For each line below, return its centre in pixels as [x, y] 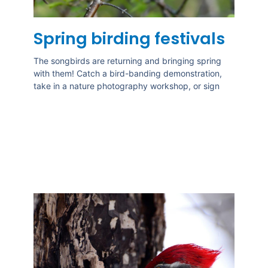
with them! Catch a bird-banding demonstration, [127, 74]
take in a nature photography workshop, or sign [126, 86]
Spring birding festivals [129, 39]
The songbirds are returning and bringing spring [127, 61]
